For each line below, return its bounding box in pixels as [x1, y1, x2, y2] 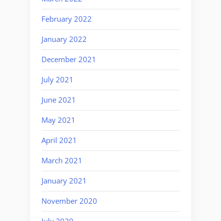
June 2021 [41, 95, 76, 105]
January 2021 [41, 176, 87, 186]
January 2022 [41, 34, 87, 44]
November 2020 [41, 196, 97, 206]
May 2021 [41, 115, 75, 125]
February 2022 [41, 14, 92, 24]
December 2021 [41, 54, 96, 65]
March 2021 [41, 155, 82, 166]
